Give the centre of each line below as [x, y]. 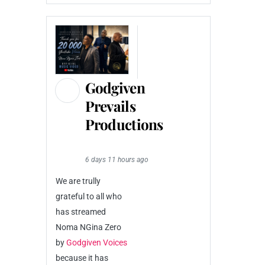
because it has [82, 258]
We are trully [78, 181]
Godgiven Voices [96, 243]
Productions [124, 124]
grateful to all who [88, 196]
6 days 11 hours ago [117, 160]
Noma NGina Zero [88, 227]
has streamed [80, 212]
